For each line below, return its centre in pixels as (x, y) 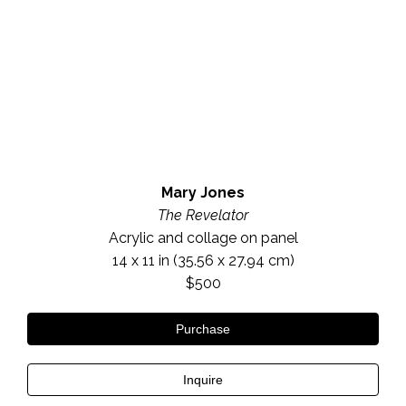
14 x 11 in (140, 260)
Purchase (203, 329)
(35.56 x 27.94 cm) (232, 260)
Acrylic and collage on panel (203, 237)
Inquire (203, 379)
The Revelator (203, 215)
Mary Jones (203, 192)
